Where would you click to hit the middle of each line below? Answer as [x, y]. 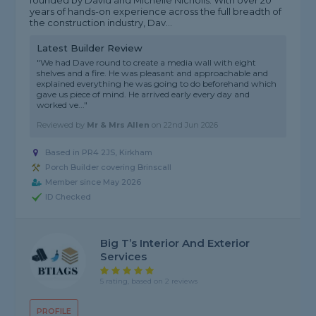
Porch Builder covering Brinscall [109, 168]
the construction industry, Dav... [101, 23]
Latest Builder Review [90, 48]
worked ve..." [62, 105]
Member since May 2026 [93, 182]
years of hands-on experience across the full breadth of [156, 12]
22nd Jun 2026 [191, 125]
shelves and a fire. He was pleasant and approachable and [153, 73]
